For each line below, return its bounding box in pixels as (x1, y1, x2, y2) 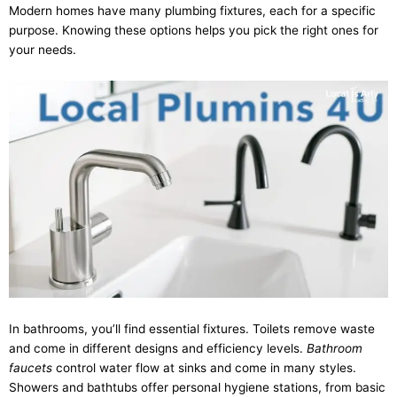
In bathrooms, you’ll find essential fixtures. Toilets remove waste (9, 321, 375, 336)
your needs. (9, 43, 76, 58)
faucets (9, 360, 52, 375)
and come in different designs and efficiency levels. (9, 340, 307, 355)
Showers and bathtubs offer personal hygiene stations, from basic (9, 379, 385, 394)
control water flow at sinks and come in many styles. (52, 360, 356, 375)
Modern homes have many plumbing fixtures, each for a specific (9, 4, 376, 19)
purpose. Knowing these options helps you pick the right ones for (9, 23, 378, 38)
